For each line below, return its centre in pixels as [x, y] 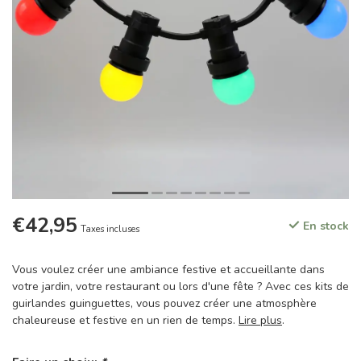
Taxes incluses [110, 229]
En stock [324, 226]
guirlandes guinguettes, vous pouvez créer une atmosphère [164, 303]
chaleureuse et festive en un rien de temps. [125, 320]
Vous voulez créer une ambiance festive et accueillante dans [168, 270]
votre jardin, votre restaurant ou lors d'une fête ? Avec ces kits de [180, 286]
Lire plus [260, 320]
